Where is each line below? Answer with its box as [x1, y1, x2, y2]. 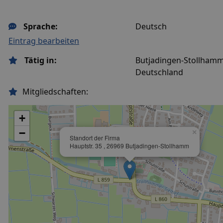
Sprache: [21, 21, 58, 32]
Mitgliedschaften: [22, 86, 88, 97]
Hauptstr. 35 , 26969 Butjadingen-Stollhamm [70, 141, 189, 150]
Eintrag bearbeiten [8, 35, 79, 46]
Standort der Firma [70, 133, 120, 142]
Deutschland [135, 67, 183, 78]
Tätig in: [22, 55, 57, 66]
